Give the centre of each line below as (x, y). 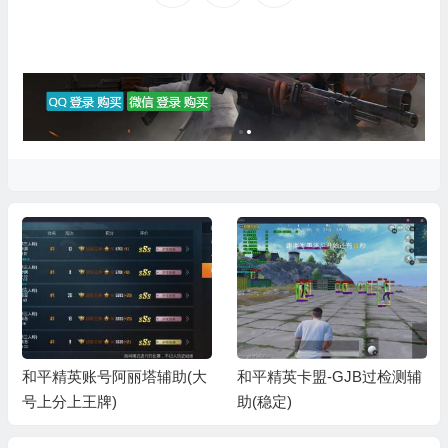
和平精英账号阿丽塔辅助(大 (115, 377)
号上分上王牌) (70, 402)
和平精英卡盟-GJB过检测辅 (329, 377)
